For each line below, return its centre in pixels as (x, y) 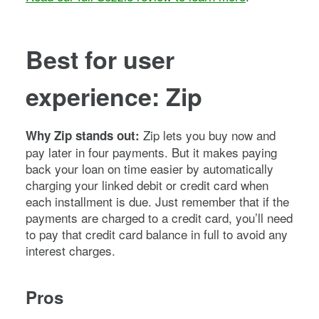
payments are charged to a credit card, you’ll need (159, 217)
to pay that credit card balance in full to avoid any (157, 234)
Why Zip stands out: (84, 135)
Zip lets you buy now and (209, 135)
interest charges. (70, 250)
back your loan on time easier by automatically (150, 168)
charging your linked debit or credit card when (147, 184)
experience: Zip (114, 96)
